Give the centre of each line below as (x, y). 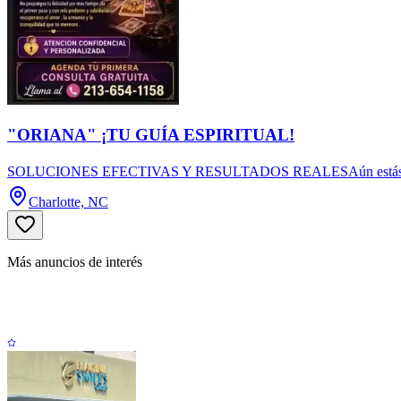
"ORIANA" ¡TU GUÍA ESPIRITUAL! (151, 134)
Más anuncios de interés (75, 262)
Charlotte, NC (68, 202)
